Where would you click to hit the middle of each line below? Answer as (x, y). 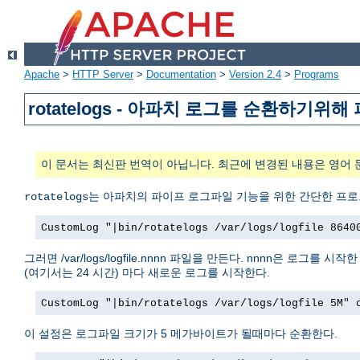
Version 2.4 (255, 75)
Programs (317, 75)
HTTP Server (103, 75)
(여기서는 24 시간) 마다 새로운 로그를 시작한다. (147, 273)
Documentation (181, 75)
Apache (42, 75)
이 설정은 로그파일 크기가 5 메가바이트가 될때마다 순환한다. (181, 334)
